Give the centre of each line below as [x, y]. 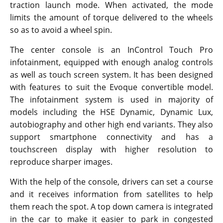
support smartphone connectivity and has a [111, 137]
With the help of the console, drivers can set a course [111, 182]
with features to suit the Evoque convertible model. [111, 87]
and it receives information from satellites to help [111, 194]
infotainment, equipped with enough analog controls [111, 62]
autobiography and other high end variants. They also [111, 125]
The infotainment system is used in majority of [111, 100]
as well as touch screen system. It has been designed [111, 75]
